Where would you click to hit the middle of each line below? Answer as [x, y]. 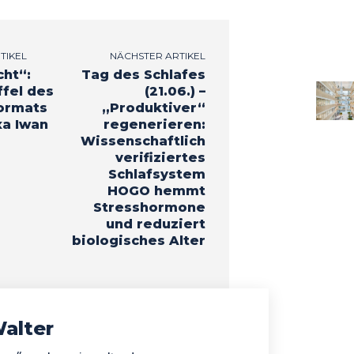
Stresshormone [149, 207]
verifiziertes [160, 157]
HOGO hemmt [156, 190]
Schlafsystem [156, 174]
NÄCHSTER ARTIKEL [157, 55]
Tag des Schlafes [143, 74]
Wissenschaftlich [143, 141]
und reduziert [155, 224]
